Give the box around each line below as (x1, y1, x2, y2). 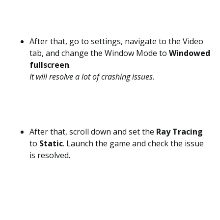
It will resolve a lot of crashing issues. (29, 71, 155, 82)
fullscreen (29, 59, 69, 70)
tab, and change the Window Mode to (29, 48, 169, 58)
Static (39, 138, 63, 149)
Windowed (169, 48, 210, 58)
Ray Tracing (156, 126, 203, 137)
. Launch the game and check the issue (63, 138, 204, 149)
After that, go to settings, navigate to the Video (29, 36, 203, 47)
